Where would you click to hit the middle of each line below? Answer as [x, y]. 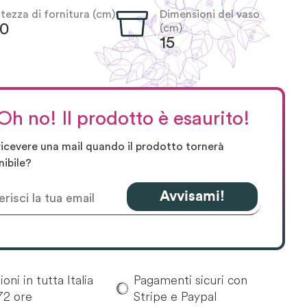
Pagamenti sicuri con [190, 280]
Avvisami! [192, 196]
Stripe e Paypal [175, 296]
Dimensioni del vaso [210, 15]
